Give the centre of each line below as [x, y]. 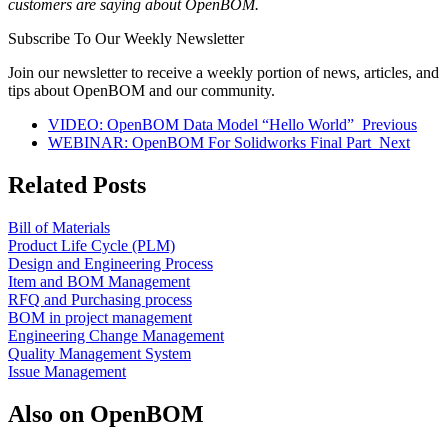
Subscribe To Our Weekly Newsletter [126, 38]
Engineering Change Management [116, 335]
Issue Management [67, 371]
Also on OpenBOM [106, 413]
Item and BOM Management [99, 281]
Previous [389, 124]
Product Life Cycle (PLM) [91, 245]
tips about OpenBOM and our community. [141, 90]
